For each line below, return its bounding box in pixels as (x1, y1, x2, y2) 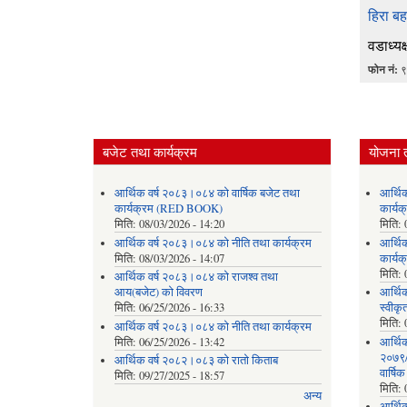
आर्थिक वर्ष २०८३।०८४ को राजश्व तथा (114, 269, 278, 285)
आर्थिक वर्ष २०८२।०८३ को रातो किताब (114, 352, 278, 369)
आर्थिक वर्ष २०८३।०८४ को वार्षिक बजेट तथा (114, 185, 300, 202)
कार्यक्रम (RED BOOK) (114, 201, 223, 217)
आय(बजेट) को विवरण (114, 284, 203, 301)
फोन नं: (367, 62, 401, 78)
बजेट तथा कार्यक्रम (103, 142, 197, 161)
